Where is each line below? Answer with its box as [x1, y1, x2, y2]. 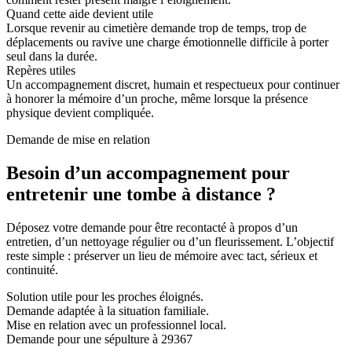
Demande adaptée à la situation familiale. [6, 303, 209, 317]
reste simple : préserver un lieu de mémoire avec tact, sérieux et [6, 248, 317, 262]
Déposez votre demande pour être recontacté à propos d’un [6, 220, 298, 234]
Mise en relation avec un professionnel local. [6, 317, 226, 332]
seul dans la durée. [6, 49, 97, 63]
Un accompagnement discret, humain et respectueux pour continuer [6, 77, 339, 91]
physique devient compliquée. [6, 105, 154, 119]
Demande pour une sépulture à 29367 [6, 332, 192, 346]
